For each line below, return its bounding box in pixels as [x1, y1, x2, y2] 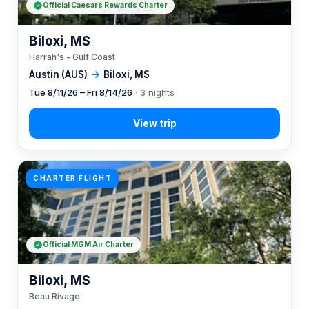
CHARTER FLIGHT [33, 174, 112, 182]
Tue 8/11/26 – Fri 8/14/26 [29, 87, 132, 98]
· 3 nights [132, 87, 175, 98]
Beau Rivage [29, 291, 80, 301]
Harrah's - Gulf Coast [29, 52, 115, 62]
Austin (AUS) [29, 69, 88, 80]
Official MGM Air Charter [43, 240, 134, 249]
